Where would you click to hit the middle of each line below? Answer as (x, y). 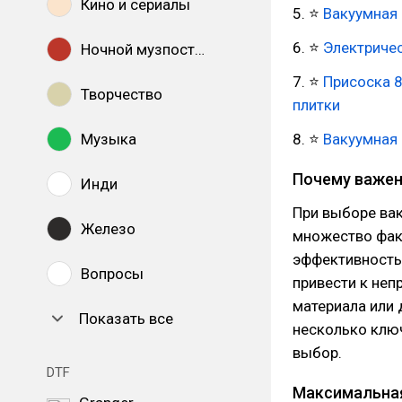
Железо (108, 229)
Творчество (122, 94)
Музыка (109, 139)
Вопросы (112, 274)
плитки (316, 105)
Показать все (126, 319)
